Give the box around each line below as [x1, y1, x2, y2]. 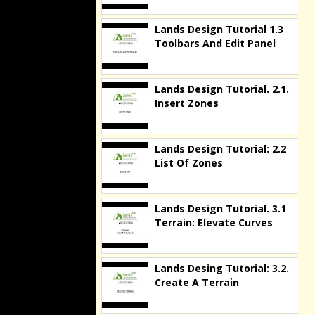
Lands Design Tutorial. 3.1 [155, 202, 286, 215]
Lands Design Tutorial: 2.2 [155, 142, 286, 155]
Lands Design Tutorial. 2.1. [155, 82, 289, 96]
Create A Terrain [155, 276, 239, 289]
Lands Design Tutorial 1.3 [155, 22, 283, 36]
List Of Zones [155, 156, 223, 169]
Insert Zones [155, 96, 219, 110]
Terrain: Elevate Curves [155, 216, 273, 229]
